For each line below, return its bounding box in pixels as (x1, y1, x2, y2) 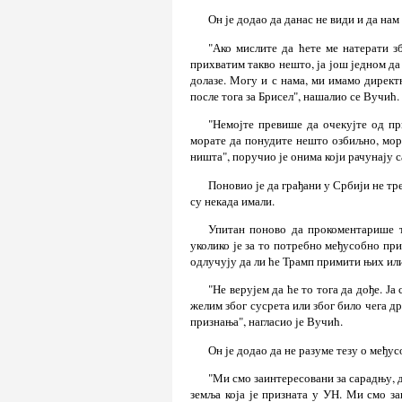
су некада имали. (190, 192, 275, 209)
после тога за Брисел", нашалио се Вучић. (190, 87, 399, 104)
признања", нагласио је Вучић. (190, 313, 343, 330)
